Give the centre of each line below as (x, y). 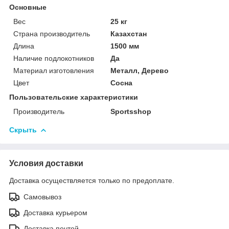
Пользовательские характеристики (74, 97)
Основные (28, 7)
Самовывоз (42, 197)
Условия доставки (46, 163)
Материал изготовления (54, 70)
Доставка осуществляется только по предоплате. (92, 180)
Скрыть (23, 130)
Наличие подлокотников (54, 58)
